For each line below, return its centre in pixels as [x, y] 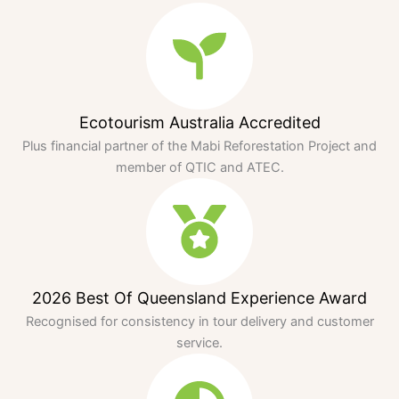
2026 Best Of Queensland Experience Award [199, 298]
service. [199, 343]
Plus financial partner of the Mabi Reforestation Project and [199, 147]
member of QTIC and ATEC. [199, 168]
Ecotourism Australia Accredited [199, 123]
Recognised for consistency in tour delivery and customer [199, 322]
